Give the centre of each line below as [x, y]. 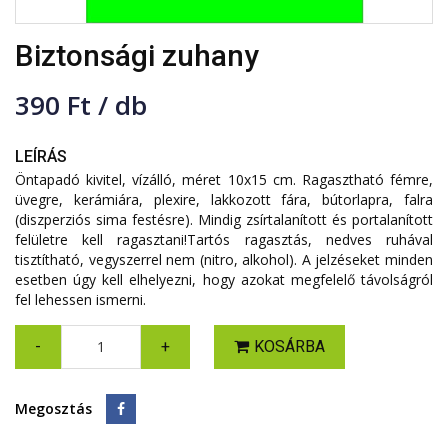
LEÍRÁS [41, 156]
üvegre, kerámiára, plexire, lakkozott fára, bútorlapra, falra [224, 199]
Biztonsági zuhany [137, 55]
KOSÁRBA [289, 346]
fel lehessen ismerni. [80, 299]
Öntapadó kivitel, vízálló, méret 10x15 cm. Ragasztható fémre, [224, 179]
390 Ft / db [81, 105]
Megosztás [53, 408]
